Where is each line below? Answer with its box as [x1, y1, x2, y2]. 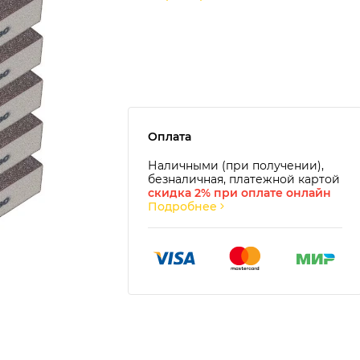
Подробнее [148, 198, 217, 214]
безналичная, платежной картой [148, 171, 340, 186]
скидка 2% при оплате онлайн [148, 185, 331, 200]
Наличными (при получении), [148, 157, 324, 173]
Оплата [148, 129, 191, 144]
